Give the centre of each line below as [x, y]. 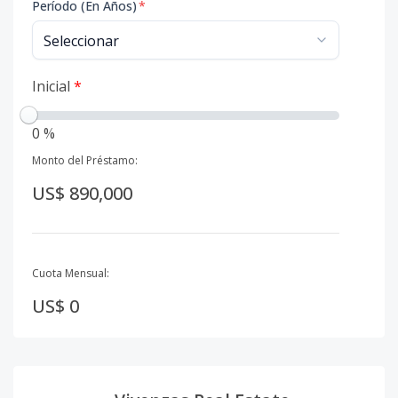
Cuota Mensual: [71, 274]
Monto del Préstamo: [85, 160]
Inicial [53, 86]
